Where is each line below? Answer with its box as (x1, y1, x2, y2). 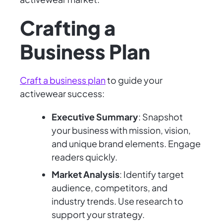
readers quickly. (52, 151, 117, 163)
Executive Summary (52, 111, 138, 123)
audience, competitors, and (52, 182, 167, 194)
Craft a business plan (20, 74, 106, 86)
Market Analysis (52, 168, 119, 180)
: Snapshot (138, 111, 183, 123)
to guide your (106, 74, 163, 86)
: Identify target (119, 168, 184, 180)
